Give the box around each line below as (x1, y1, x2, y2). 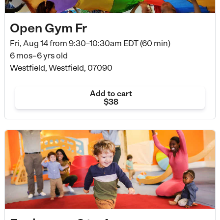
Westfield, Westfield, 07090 (9, 62, 112, 73)
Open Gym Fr (9, 20, 87, 35)
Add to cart (89, 88, 132, 98)
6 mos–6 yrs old (9, 50, 68, 60)
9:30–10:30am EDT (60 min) (67, 38, 170, 48)
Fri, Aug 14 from (9, 38, 67, 48)
